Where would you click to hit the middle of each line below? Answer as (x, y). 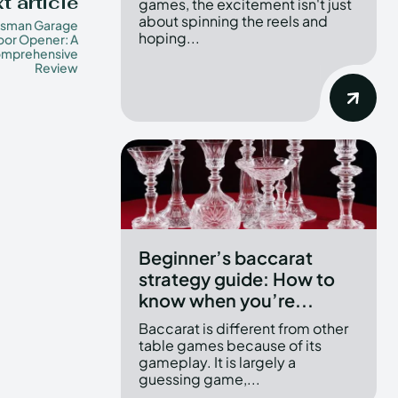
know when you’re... (226, 299)
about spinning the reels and (233, 21)
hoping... (169, 38)
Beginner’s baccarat (226, 257)
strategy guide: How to (237, 278)
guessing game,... (199, 378)
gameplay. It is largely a (217, 362)
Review (56, 67)
